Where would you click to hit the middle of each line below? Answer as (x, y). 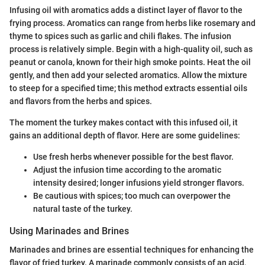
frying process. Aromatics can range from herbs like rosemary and (132, 23)
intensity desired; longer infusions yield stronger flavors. (139, 182)
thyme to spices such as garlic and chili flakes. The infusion (120, 36)
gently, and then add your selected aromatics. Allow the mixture (128, 75)
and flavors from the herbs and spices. (81, 101)
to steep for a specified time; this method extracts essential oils (128, 88)
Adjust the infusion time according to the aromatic (127, 169)
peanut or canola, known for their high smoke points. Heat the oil (130, 62)
